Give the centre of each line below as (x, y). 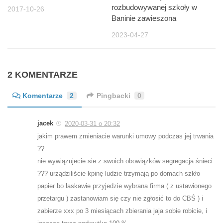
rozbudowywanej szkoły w (154, 7)
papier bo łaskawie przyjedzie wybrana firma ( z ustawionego (124, 186)
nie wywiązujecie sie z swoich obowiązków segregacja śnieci (125, 161)
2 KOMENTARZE (43, 74)
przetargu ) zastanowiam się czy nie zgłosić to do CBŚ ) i (120, 198)
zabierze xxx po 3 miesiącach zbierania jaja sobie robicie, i (122, 211)
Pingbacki (113, 95)
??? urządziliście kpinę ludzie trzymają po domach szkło (119, 173)
